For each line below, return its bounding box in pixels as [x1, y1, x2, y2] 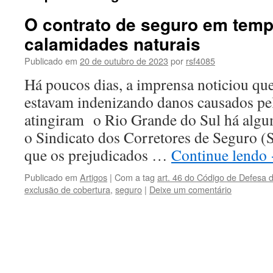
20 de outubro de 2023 [80, 54, 168, 67]
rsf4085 [186, 54, 215, 67]
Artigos [80, 171, 107, 183]
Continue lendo [171, 144, 271, 165]
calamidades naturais [24, 31, 200, 56]
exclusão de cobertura [24, 183, 110, 196]
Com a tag [115, 171, 157, 183]
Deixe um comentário [149, 183, 232, 196]
